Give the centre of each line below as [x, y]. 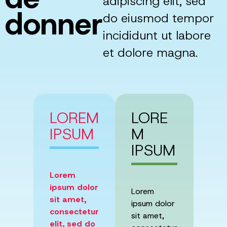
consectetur [74, 212]
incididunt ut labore [157, 36]
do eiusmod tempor [159, 18]
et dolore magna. [150, 53]
